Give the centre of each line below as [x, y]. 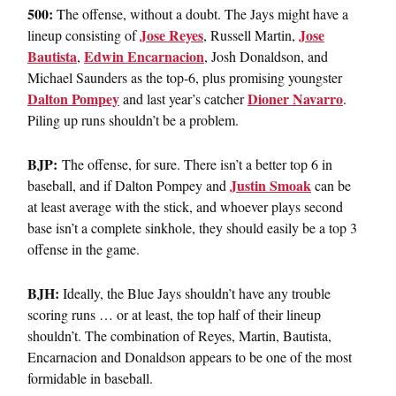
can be [331, 185]
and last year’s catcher [183, 98]
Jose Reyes [171, 34]
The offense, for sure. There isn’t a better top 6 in [195, 164]
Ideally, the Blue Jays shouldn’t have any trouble [195, 293]
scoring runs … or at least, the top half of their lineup [174, 314]
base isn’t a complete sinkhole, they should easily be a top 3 [192, 227]
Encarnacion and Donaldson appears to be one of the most [190, 356]
